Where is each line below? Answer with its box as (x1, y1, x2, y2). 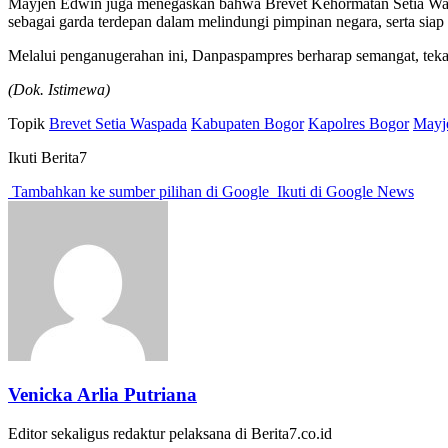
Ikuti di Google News (273, 183, 414, 201)
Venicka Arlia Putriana (8, 383, 197, 405)
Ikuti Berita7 (8, 149, 87, 167)
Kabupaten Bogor (191, 115, 304, 133)
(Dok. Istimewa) (8, 81, 110, 99)
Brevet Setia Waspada (49, 115, 187, 133)
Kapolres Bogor (308, 115, 409, 133)
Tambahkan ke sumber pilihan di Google (8, 183, 273, 201)
